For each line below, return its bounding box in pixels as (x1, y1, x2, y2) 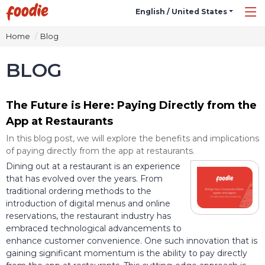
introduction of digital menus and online (6, 198, 170, 209)
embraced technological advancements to (6, 222, 182, 234)
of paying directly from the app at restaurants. (6, 145, 195, 156)
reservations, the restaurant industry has (6, 210, 171, 221)
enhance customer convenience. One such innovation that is (6, 235, 257, 246)
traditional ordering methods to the (6, 185, 151, 196)
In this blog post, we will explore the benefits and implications (6, 132, 259, 144)
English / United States (135, 7, 227, 16)
